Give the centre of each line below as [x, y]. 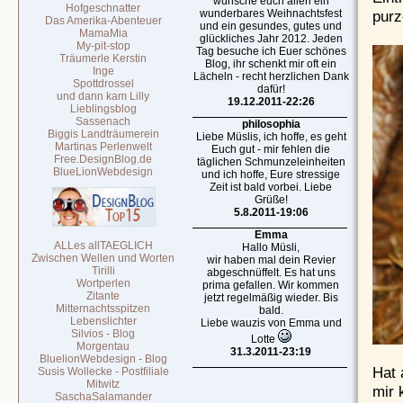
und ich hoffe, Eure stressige [271, 175]
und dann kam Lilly [103, 96]
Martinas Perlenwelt [103, 147]
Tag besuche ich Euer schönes [271, 51]
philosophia [271, 124]
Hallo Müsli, [271, 247]
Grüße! [271, 200]
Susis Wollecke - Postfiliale [103, 372]
